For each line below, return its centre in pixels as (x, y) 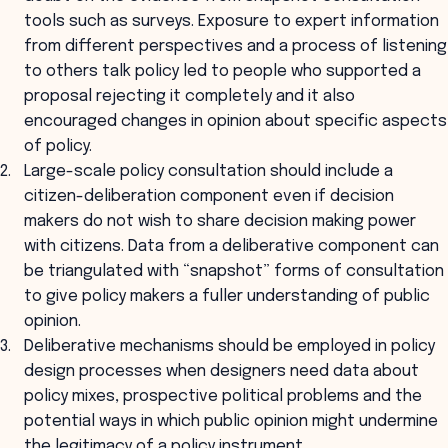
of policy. (58, 146)
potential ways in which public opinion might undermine (231, 421)
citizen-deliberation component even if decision (209, 196)
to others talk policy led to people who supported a (222, 71)
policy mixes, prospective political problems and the (223, 396)
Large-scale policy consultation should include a (208, 171)
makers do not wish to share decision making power (220, 221)
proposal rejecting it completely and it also (189, 96)
